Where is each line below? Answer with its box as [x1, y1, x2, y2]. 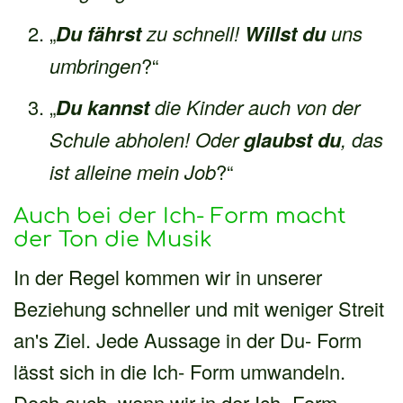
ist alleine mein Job [49, 157, 216, 185]
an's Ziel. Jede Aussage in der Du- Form [13, 325, 362, 354]
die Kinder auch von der [149, 92, 360, 121]
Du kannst [56, 92, 149, 121]
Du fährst [56, 18, 141, 48]
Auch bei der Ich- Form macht [13, 203, 346, 228]
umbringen [49, 50, 141, 79]
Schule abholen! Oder [49, 124, 244, 153]
